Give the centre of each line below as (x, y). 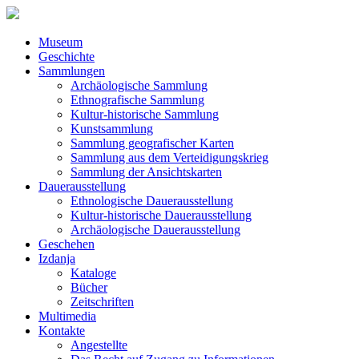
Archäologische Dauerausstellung (155, 230)
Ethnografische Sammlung (137, 100)
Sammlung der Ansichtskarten (146, 172)
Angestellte (99, 345)
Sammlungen (72, 71)
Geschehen (67, 244)
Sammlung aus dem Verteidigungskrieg (169, 157)
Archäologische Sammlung (139, 85)
